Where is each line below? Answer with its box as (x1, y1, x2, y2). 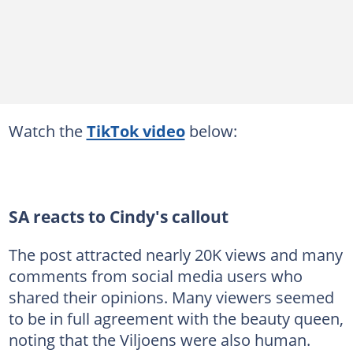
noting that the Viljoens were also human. (8, 329, 310, 351)
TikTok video (86, 119, 185, 142)
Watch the (8, 119, 87, 142)
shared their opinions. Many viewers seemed (8, 286, 334, 309)
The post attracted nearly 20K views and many (8, 243, 343, 266)
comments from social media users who (8, 265, 303, 288)
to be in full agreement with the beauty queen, (8, 307, 344, 330)
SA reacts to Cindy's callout (8, 206, 229, 229)
